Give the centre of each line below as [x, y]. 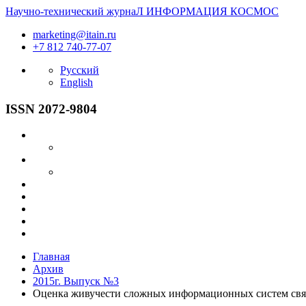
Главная [51, 257]
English [76, 82]
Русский [80, 70]
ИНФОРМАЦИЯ [187, 11]
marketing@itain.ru [74, 34]
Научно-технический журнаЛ [74, 11]
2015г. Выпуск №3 [76, 281]
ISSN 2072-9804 [51, 109]
